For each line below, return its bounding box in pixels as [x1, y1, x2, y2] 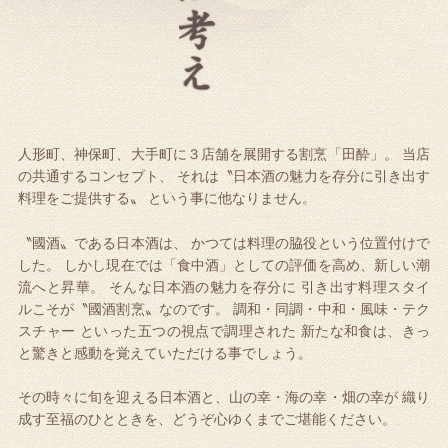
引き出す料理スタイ [296, 279, 431, 295]
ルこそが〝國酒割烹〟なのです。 [17, 301, 230, 317]
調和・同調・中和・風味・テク [229, 301, 431, 317]
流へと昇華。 [17, 279, 105, 295]
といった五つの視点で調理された [75, 323, 297, 339]
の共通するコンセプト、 [17, 169, 173, 185]
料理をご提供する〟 [17, 191, 144, 207]
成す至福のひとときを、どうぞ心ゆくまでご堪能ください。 [17, 412, 396, 428]
